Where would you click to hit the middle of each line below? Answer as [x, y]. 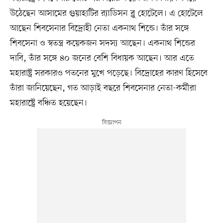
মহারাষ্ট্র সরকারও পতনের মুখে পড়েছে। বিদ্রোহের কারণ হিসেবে [109, 73]
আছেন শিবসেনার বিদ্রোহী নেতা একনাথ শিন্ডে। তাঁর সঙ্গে [99, 28]
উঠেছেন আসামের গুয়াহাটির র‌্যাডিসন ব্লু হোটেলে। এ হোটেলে [106, 13]
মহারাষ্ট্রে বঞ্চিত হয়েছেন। [48, 103]
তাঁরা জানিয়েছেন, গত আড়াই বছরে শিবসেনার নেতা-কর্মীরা [103, 88]
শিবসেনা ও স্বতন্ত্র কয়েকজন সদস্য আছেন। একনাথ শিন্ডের [102, 43]
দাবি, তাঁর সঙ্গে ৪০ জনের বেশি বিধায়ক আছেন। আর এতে [102, 58]
